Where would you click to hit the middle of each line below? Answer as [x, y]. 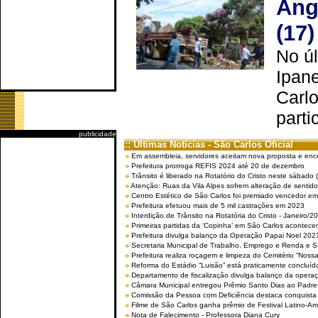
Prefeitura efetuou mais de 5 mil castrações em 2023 [218, 205]
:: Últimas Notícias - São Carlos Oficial [209, 144]
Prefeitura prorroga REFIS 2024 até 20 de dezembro [218, 166]
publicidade [98, 134]
